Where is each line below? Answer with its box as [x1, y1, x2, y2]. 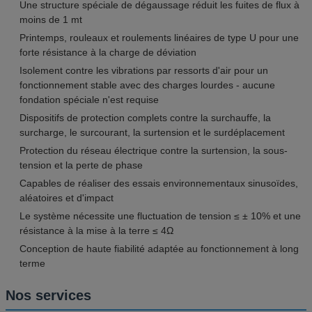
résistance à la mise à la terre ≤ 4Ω [19, 224, 173, 236]
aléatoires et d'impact [19, 192, 114, 203]
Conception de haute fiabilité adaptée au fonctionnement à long [19, 242, 299, 254]
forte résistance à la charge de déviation [19, 46, 196, 58]
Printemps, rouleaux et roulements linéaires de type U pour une [19, 31, 299, 43]
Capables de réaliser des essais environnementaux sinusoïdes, [19, 177, 298, 189]
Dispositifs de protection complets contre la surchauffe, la [19, 111, 271, 123]
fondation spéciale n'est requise [19, 93, 159, 105]
